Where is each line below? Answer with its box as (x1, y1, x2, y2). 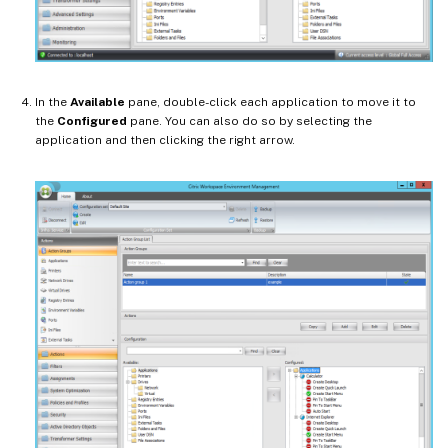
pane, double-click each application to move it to (125, 95, 416, 110)
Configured (57, 114, 127, 129)
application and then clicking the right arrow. (35, 133, 295, 148)
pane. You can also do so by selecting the (127, 114, 372, 129)
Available (70, 95, 125, 110)
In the (35, 95, 70, 110)
